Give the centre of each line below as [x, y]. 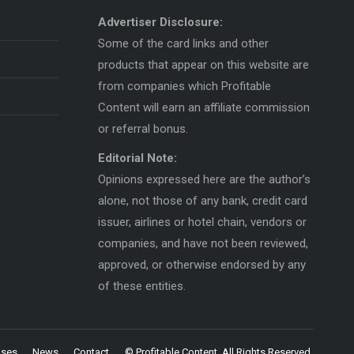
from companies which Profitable [184, 86]
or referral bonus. [143, 128]
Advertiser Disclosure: [160, 22]
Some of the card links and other [183, 43]
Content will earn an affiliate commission [203, 107]
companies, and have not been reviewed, [203, 243]
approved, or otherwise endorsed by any [201, 264]
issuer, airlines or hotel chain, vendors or [202, 222]
